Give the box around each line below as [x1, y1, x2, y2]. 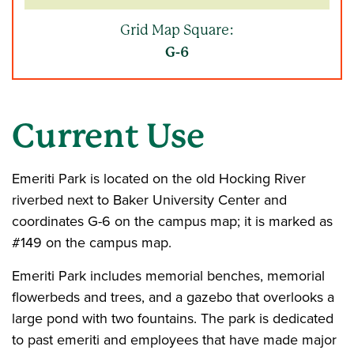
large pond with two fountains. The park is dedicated [12, 308, 333, 329]
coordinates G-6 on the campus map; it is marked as [12, 211, 333, 232]
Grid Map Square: [120, 21, 234, 38]
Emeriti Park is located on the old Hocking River [12, 168, 306, 189]
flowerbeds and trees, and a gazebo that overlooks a [12, 287, 334, 307]
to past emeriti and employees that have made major [12, 330, 337, 350]
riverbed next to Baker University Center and [12, 190, 287, 210]
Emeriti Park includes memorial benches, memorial [12, 265, 325, 286]
